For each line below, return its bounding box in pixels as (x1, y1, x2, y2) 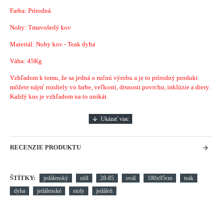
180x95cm (147, 174, 172, 182)
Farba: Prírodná (10, 7, 51, 14)
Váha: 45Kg (10, 57, 42, 65)
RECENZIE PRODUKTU (10, 144, 81, 151)
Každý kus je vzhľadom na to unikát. (10, 93, 108, 100)
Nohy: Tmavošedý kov (10, 24, 71, 31)
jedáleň (96, 187, 112, 194)
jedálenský (43, 174, 68, 182)
